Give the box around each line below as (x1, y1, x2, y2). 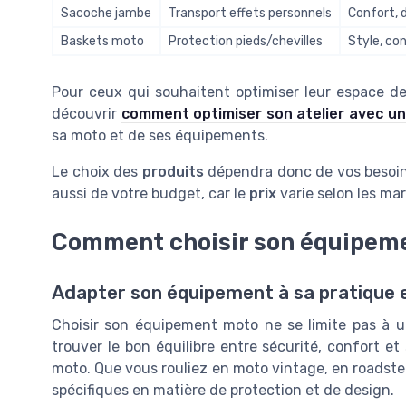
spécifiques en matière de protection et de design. (52, 382, 394, 400)
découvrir (52, 105, 121, 123)
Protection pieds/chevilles (169, 34, 323, 50)
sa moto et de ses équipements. (52, 127, 268, 145)
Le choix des (52, 163, 142, 181)
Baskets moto (61, 34, 144, 50)
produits (141, 163, 204, 181)
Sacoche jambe (61, 5, 151, 22)
